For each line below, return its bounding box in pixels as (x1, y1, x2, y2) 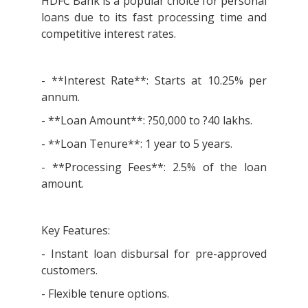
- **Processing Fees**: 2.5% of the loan (41, 159, 267, 175)
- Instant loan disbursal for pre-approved (41, 245, 267, 261)
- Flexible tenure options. (41, 285, 172, 301)
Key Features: (41, 222, 113, 238)
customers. (41, 262, 100, 278)
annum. (41, 89, 82, 104)
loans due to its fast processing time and (41, 9, 267, 25)
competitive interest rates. (41, 25, 179, 41)
